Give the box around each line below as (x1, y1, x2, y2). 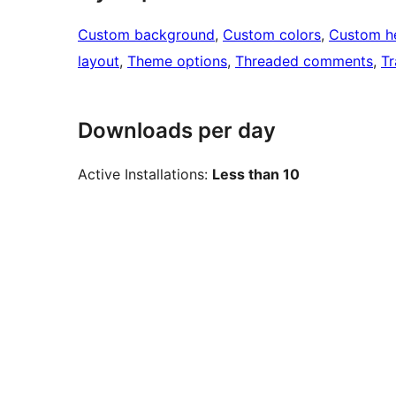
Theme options (127, 52, 227, 71)
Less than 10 (212, 165, 300, 184)
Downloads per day (78, 118, 276, 144)
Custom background (78, 26, 215, 44)
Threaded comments (235, 52, 373, 71)
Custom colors (223, 26, 321, 44)
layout (78, 52, 119, 71)
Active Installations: (78, 165, 212, 184)
